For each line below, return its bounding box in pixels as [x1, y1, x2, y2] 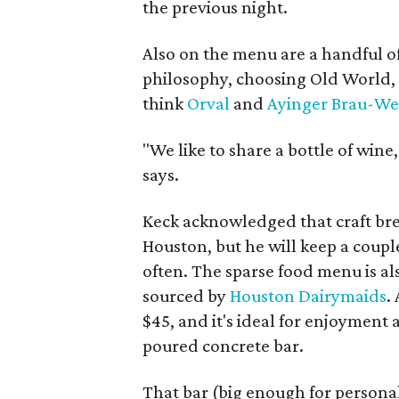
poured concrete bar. [142, 335, 305, 356]
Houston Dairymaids [230, 285, 387, 306]
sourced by [142, 285, 231, 306]
